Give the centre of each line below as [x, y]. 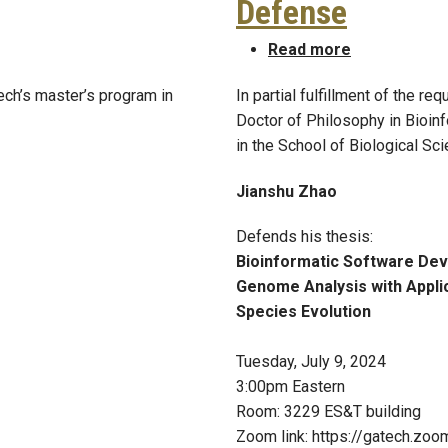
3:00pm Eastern [290, 387]
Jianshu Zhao [286, 191]
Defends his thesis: [304, 237]
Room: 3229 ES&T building [328, 412]
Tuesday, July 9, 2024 [311, 362]
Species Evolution [303, 312]
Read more [309, 49]
